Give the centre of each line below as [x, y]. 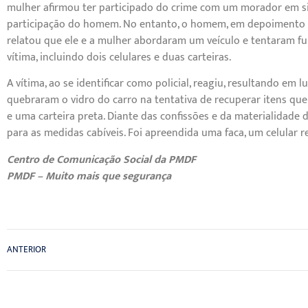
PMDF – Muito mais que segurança [89, 176]
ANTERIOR [26, 250]
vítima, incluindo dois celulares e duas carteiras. [119, 57]
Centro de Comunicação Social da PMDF [101, 159]
